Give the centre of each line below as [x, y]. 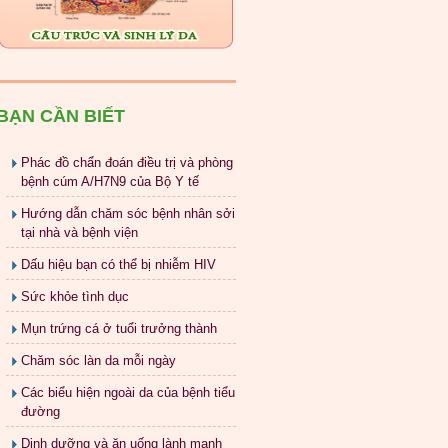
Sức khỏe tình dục [75, 297]
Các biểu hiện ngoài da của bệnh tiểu [128, 393]
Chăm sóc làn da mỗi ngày [98, 361]
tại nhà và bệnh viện [79, 233]
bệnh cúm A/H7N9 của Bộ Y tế [110, 182]
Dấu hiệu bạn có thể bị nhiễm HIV [118, 265]
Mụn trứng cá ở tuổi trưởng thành [119, 329]
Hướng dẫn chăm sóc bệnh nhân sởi [128, 214]
